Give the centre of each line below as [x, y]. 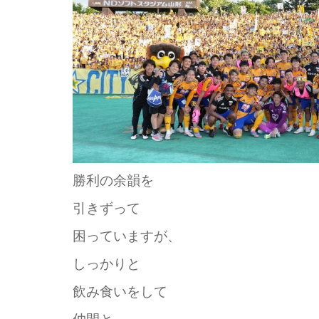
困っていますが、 [127, 236]
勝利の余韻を [113, 181]
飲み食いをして [120, 292]
